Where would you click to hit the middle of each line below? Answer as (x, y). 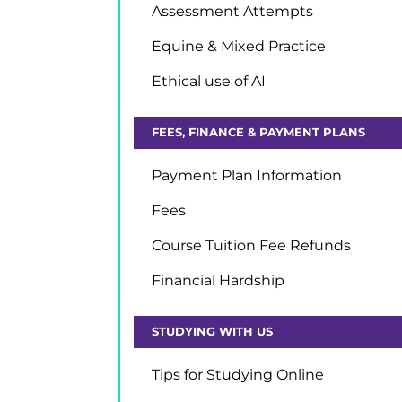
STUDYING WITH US (212, 332)
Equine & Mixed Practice (239, 46)
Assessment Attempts (232, 11)
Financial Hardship (218, 280)
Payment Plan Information (247, 175)
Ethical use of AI (209, 81)
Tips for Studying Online (238, 375)
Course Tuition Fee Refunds (251, 245)
